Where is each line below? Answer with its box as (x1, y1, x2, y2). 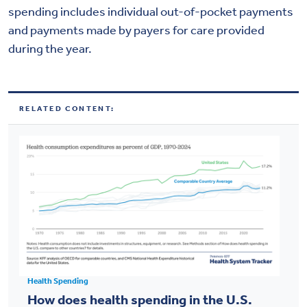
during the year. (8, 40, 92, 56)
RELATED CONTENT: (19, 103, 115, 112)
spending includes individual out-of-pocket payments (8, 3, 293, 19)
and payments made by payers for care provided (8, 21, 265, 37)
